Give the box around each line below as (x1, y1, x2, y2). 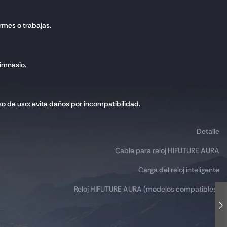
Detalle (197, 127, 219, 136)
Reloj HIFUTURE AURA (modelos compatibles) (74, 184, 219, 194)
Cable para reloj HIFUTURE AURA (115, 146, 219, 156)
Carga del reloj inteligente (138, 165, 219, 175)
